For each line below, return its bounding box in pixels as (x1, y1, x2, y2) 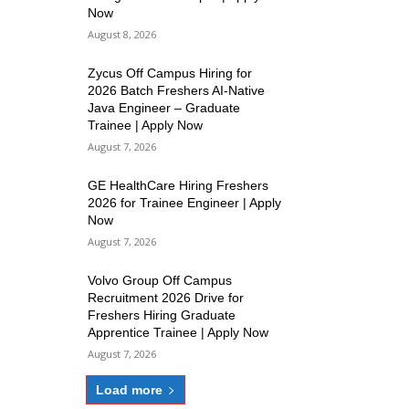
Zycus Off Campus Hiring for (88, 66, 253, 81)
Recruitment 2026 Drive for (88, 290, 245, 306)
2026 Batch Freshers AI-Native (88, 83, 266, 99)
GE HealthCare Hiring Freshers (88, 178, 269, 194)
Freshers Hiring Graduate (88, 308, 236, 323)
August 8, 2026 (88, 27, 157, 42)
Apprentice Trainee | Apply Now (88, 325, 269, 341)
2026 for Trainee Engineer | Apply (88, 195, 282, 211)
